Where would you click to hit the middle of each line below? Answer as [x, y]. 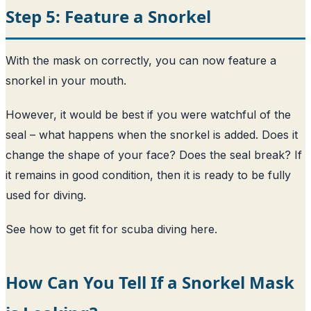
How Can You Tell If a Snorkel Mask [150, 282]
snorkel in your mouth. [66, 80]
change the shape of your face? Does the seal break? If [154, 154]
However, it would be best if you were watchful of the [148, 114]
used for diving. [46, 195]
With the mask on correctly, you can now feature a [141, 60]
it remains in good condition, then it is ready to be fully [148, 175]
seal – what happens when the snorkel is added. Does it [152, 134]
